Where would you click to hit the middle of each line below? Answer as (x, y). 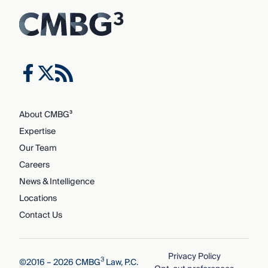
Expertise (37, 131)
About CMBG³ (45, 115)
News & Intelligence (57, 182)
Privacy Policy (194, 256)
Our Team (38, 148)
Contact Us (40, 215)
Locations (38, 198)
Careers (34, 165)
